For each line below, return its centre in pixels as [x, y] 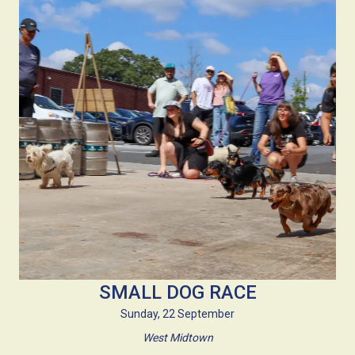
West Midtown [177, 337]
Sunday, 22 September [177, 313]
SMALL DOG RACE [177, 292]
